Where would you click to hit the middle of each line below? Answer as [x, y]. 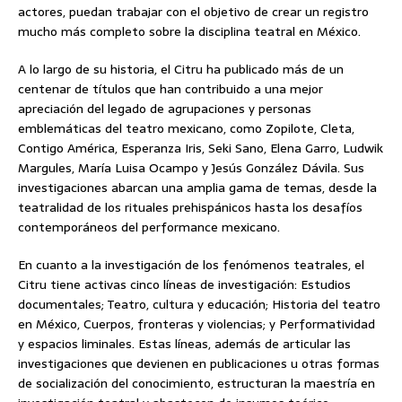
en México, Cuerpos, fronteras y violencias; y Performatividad [197, 323]
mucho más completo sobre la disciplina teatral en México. [189, 31]
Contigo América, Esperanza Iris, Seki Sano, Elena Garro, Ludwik [201, 148]
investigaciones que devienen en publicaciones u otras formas [199, 363]
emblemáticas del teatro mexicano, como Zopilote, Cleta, [186, 128]
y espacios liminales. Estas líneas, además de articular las [184, 343]
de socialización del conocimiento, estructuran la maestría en [197, 383]
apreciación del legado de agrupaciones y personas [165, 108]
